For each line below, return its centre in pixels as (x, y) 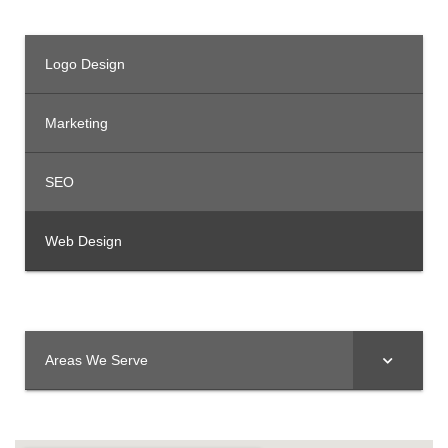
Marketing (76, 122)
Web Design (83, 240)
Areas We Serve (96, 359)
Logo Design (85, 63)
